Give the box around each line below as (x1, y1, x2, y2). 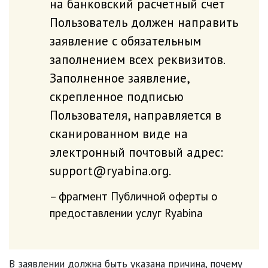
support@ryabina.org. (49, 162, 171, 179)
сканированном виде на (49, 124, 188, 142)
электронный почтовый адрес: (49, 143, 223, 160)
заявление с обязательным (49, 32, 201, 49)
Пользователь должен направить (49, 13, 238, 31)
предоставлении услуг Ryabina (49, 205, 203, 220)
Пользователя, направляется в (49, 106, 221, 123)
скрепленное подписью (49, 87, 184, 105)
